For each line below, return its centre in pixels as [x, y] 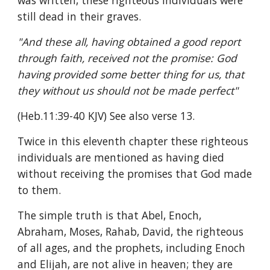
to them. [39, 190]
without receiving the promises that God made [135, 174]
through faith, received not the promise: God [127, 58]
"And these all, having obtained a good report [129, 42]
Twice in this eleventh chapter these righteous [133, 141]
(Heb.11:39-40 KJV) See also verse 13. [106, 116]
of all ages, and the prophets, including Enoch [132, 248]
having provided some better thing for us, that [131, 74]
